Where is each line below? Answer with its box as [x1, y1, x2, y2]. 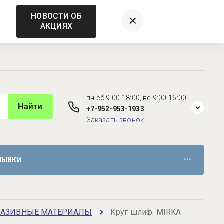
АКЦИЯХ [40, 21, 72, 31]
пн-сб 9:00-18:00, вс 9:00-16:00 [86, 94, 186, 102]
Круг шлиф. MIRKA [110, 207, 181, 217]
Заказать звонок [86, 116, 144, 124]
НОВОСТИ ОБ [31, 11, 82, 21]
